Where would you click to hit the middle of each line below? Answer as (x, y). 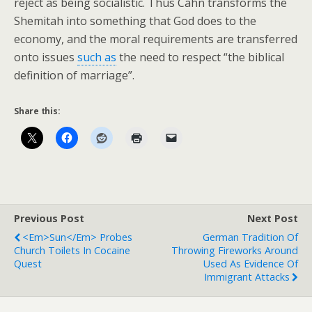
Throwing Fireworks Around (235, 250)
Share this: (37, 111)
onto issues (46, 57)
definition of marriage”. (74, 75)
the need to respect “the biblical (200, 57)
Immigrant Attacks (247, 277)
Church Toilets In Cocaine (72, 250)
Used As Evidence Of (251, 264)
